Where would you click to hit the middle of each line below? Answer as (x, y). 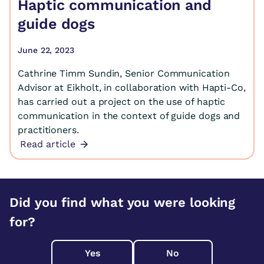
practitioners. (48, 130)
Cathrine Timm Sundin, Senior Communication (124, 73)
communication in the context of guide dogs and (129, 116)
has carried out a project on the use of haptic (122, 102)
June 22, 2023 (46, 50)
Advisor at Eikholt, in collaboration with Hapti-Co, (132, 88)
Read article (48, 144)
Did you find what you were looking (123, 202)
